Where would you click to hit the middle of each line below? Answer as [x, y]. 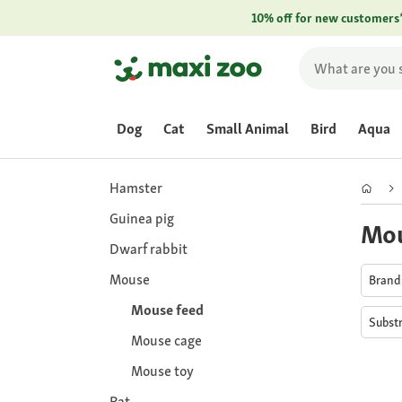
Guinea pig [142, 218]
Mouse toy [162, 371]
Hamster [136, 188]
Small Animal [248, 129]
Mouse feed [167, 310]
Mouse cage [166, 341]
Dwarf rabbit [149, 249]
